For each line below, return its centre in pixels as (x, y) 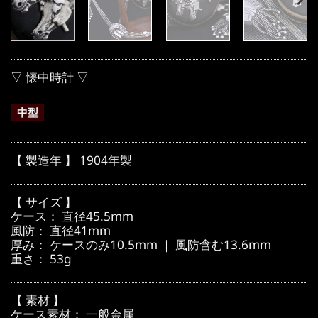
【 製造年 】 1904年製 (71, 160)
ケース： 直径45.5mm (72, 216)
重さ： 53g (41, 258)
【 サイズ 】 (44, 202)
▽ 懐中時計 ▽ (50, 77)
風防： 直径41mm (61, 230)
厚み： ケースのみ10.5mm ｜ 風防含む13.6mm (141, 244)
